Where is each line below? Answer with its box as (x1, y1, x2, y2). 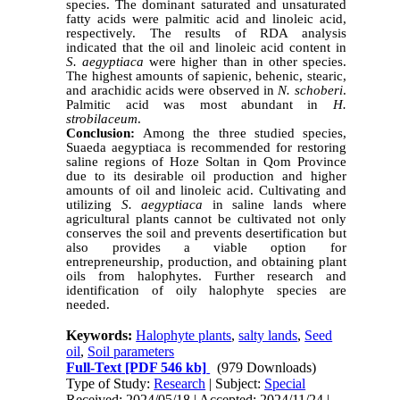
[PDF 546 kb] (121, 359, 207, 375)
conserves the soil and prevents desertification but (66, 225, 346, 240)
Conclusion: (66, 125, 144, 140)
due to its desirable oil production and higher (66, 168, 346, 183)
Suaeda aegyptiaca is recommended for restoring (66, 139, 346, 154)
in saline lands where (203, 196, 346, 212)
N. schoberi (278, 82, 343, 97)
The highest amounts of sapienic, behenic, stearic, (66, 68, 346, 83)
